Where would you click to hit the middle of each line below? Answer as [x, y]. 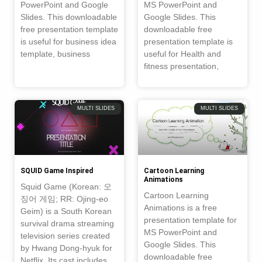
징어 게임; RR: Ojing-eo [64, 199]
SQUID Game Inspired [57, 170]
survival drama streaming [67, 223]
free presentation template [69, 29]
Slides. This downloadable [69, 17]
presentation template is [188, 42]
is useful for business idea [68, 42]
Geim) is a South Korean [66, 211]
